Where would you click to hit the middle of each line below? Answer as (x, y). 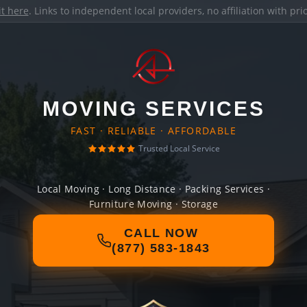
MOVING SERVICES (153, 109)
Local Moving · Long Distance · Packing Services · (153, 189)
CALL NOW (161, 233)
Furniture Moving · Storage (153, 204)
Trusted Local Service (179, 148)
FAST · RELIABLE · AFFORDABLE (153, 131)
